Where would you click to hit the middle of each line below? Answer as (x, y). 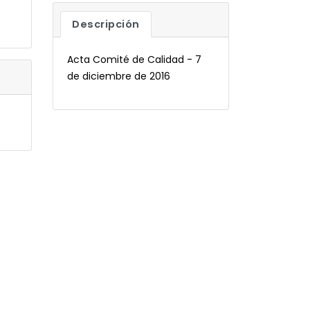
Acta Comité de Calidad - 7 (134, 60)
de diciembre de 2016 (119, 76)
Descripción (106, 24)
